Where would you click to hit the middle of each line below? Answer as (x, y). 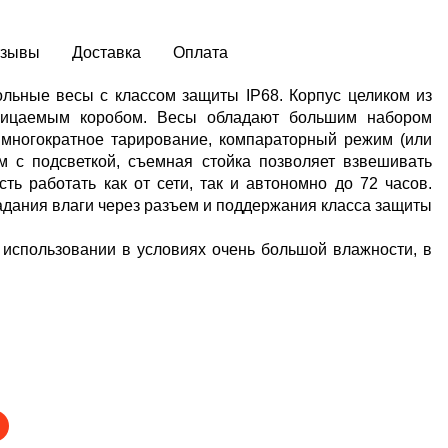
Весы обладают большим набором (294, 117)
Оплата (200, 52)
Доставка (106, 52)
